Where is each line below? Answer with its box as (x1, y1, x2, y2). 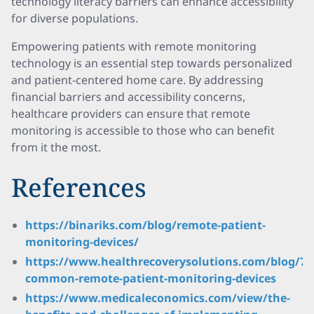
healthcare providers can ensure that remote (11, 106, 250, 121)
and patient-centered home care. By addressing (11, 72, 264, 88)
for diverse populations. (11, 11, 138, 26)
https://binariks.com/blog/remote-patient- (25, 217, 266, 233)
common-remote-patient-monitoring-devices (25, 271, 276, 286)
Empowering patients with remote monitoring (11, 39, 257, 54)
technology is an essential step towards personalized (11, 55, 292, 71)
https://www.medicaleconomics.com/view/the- (25, 290, 290, 306)
